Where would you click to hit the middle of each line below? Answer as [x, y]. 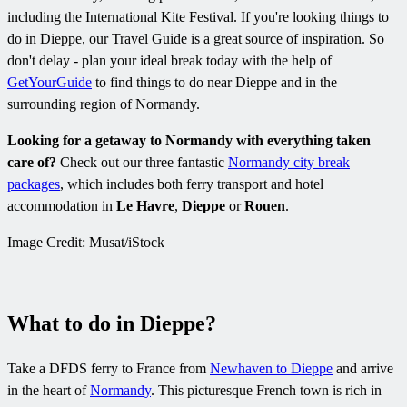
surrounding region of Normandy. [104, 104]
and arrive [363, 369]
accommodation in [62, 205]
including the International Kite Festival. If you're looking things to [198, 16]
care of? [32, 162]
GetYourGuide [50, 82]
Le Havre [145, 205]
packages [34, 184]
